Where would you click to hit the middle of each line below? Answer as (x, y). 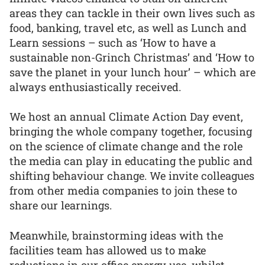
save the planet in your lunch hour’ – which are (132, 72)
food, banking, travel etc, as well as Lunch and (128, 28)
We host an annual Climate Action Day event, (126, 117)
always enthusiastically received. (95, 87)
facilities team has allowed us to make (108, 250)
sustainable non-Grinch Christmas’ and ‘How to (132, 57)
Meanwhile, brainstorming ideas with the (116, 235)
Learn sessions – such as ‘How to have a (113, 42)
